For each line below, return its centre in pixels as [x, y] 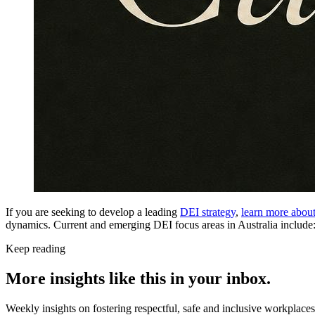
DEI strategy [208, 212]
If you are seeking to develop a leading [93, 212]
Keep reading [36, 248]
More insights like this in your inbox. [138, 278]
